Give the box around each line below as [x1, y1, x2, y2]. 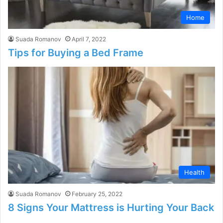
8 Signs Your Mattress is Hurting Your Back [8, 201, 214, 214]
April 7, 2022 [72, 35, 106, 43]
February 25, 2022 [72, 190, 122, 198]
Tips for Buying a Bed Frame [8, 47, 143, 59]
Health [184, 168, 205, 176]
